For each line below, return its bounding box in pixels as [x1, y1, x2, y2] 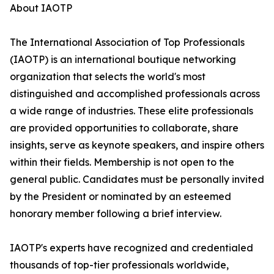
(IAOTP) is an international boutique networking [10, 53, 236, 66]
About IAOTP [10, 2, 72, 15]
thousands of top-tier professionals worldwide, [10, 259, 229, 272]
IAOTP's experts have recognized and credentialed [10, 242, 253, 254]
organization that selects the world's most [10, 70, 206, 83]
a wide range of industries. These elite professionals [10, 105, 253, 117]
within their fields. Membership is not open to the [10, 156, 234, 169]
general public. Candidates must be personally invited [10, 173, 264, 186]
